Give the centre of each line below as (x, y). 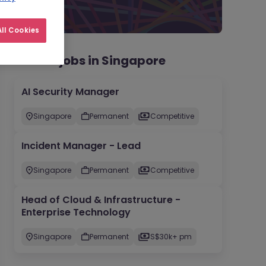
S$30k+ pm (171, 237)
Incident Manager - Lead (81, 146)
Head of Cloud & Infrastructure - (101, 200)
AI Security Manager (70, 92)
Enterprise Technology (76, 212)
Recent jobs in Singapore (90, 61)
